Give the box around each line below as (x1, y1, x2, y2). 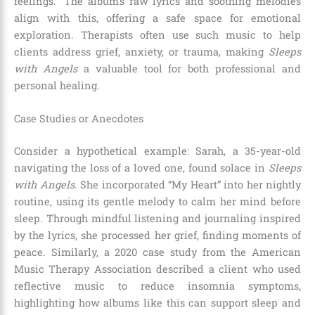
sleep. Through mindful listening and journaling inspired (14, 212, 301, 226)
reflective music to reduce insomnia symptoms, (14, 279, 301, 293)
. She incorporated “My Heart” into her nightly (74, 178, 301, 192)
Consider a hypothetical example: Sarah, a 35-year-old (14, 144, 301, 158)
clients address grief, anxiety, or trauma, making (14, 45, 269, 59)
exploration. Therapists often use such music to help (14, 28, 301, 42)
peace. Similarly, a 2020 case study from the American (14, 245, 301, 259)
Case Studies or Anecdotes (14, 112, 143, 126)
